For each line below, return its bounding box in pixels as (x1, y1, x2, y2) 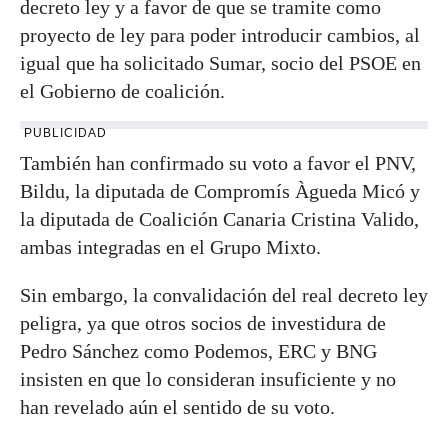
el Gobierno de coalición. (20, 79, 225, 102)
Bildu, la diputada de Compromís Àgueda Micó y (20, 179, 420, 202)
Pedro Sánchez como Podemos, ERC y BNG (20, 339, 377, 362)
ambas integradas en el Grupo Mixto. (20, 235, 321, 258)
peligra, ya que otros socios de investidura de (20, 311, 386, 334)
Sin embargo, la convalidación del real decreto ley (20, 283, 428, 306)
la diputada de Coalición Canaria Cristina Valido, (20, 207, 419, 230)
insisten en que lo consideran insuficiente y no (20, 367, 396, 390)
